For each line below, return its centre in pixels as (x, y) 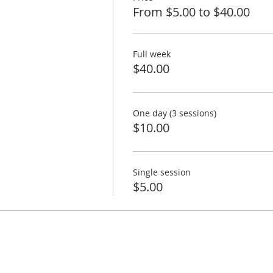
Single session (161, 172)
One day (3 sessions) (174, 113)
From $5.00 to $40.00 (191, 12)
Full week (151, 54)
